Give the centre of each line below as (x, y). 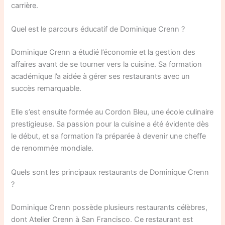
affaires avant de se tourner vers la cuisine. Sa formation (107, 64)
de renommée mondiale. (52, 148)
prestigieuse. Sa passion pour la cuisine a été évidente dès (110, 124)
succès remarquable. (46, 88)
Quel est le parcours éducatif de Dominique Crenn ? (98, 29)
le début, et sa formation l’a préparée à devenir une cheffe (109, 136)
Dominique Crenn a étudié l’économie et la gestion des (103, 52)
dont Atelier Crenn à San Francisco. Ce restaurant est (102, 219)
